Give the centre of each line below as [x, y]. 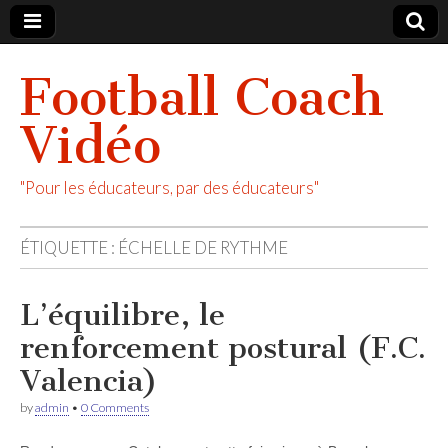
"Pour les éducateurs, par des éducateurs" [169, 187]
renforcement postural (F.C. [223, 348]
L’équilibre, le [122, 315]
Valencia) [89, 381]
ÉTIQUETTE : [69, 247]
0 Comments [115, 407]
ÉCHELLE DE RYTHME [203, 247]
